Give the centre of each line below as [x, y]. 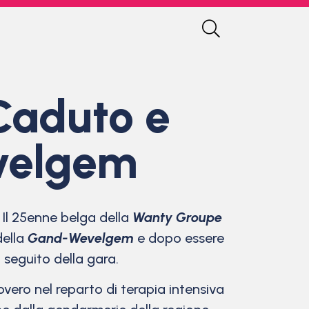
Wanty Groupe [177, 217]
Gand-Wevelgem [81, 238]
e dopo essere [179, 238]
